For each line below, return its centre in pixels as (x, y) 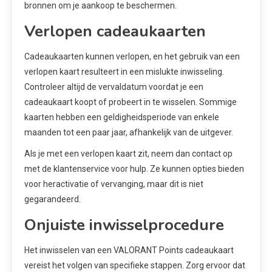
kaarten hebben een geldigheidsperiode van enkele (122, 117)
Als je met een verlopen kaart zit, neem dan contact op (128, 153)
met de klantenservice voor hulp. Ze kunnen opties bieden (134, 168)
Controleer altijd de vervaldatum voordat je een (114, 87)
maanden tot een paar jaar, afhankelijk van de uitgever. (129, 132)
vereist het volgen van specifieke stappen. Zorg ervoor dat (135, 265)
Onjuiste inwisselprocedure (124, 225)
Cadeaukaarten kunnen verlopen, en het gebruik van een (132, 56)
